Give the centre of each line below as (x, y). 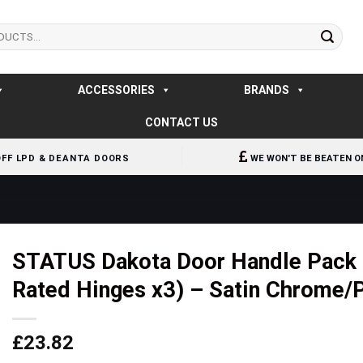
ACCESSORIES (116, 90)
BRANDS (266, 90)
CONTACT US (181, 122)
